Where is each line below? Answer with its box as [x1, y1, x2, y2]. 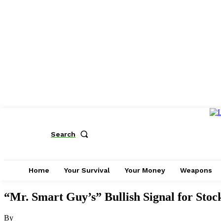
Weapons [180, 166, 212, 174]
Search [51, 130, 75, 138]
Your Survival [64, 166, 110, 174]
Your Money [125, 166, 165, 174]
